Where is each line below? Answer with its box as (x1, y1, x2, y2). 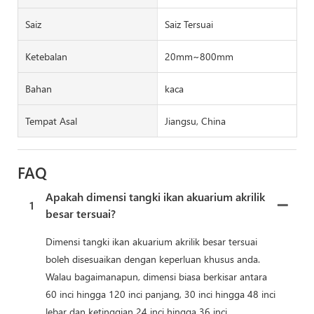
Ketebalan (25, 49, 67, 63)
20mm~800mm (164, 49, 233, 63)
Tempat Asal (25, 114, 77, 128)
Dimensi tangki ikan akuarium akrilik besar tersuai (46, 234, 257, 248)
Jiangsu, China (164, 114, 226, 128)
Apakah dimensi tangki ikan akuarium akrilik (46, 189, 265, 204)
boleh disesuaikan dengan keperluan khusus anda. (46, 252, 260, 266)
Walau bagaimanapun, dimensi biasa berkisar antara (46, 269, 267, 283)
